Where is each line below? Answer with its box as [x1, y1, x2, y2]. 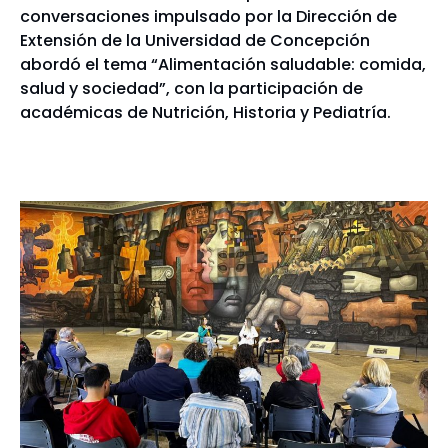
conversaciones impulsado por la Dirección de [20, 5, 397, 29]
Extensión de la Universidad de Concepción [20, 29, 370, 53]
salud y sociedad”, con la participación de [20, 77, 363, 101]
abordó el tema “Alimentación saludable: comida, [20, 53, 426, 77]
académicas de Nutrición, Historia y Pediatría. [20, 101, 391, 125]
